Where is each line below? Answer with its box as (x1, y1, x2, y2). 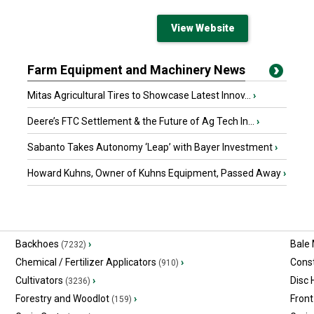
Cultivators (15, 274, 63, 286)
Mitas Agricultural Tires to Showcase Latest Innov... (27, 89, 253, 101)
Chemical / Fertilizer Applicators (15, 256, 156, 268)
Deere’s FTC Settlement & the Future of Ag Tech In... (27, 115, 257, 127)
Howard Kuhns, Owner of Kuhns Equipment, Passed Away (27, 167, 283, 179)
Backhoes (15, 238, 59, 250)
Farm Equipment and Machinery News (27, 62, 245, 77)
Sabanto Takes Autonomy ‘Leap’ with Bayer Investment (27, 141, 275, 153)
